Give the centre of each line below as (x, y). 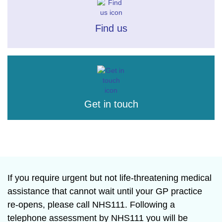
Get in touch (111, 104)
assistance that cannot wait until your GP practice (105, 191)
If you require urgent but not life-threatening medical (110, 178)
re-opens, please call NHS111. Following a (91, 205)
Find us (111, 28)
